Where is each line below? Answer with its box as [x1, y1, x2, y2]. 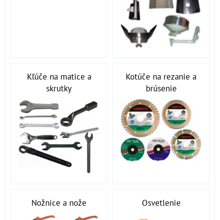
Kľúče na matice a [27, 71, 91, 82]
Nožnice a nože [31, 197, 86, 209]
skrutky [46, 82, 72, 94]
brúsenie [145, 82, 177, 94]
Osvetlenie [141, 197, 181, 209]
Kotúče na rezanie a [126, 71, 196, 82]
